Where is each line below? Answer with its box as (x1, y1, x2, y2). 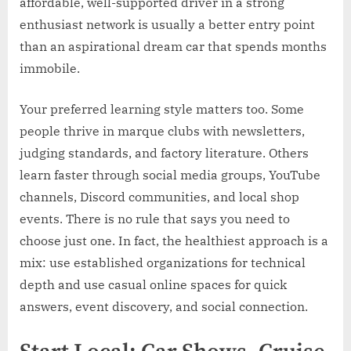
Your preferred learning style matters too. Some (20, 100, 304, 117)
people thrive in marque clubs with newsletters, (20, 122, 305, 139)
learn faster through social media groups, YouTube (20, 166, 320, 183)
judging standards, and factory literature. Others (20, 144, 309, 161)
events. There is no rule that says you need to (20, 210, 290, 226)
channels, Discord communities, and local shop (20, 188, 299, 204)
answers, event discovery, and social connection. (20, 298, 308, 314)
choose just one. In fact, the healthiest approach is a (20, 232, 328, 248)
